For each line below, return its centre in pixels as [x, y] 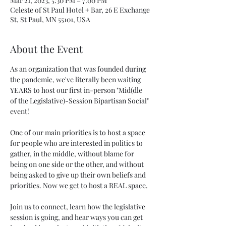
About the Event [46, 49]
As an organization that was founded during [79, 69]
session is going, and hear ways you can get [77, 217]
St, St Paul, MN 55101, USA [50, 19]
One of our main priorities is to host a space [78, 132]
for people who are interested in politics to [77, 143]
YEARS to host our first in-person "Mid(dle [77, 90]
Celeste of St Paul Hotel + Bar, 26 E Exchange [80, 10]
